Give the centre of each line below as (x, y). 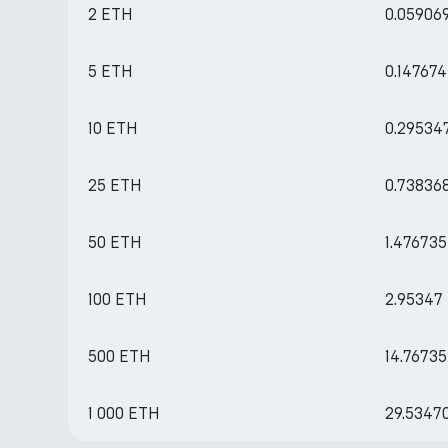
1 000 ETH (124, 413)
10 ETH (113, 128)
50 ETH (115, 242)
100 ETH (117, 299)
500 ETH (119, 356)
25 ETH (115, 185)
